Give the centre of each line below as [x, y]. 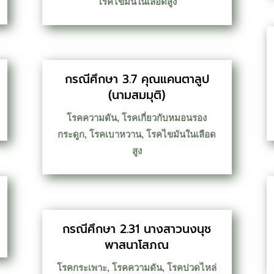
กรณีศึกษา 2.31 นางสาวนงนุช [137, 229]
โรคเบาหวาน [116, 135]
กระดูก [71, 135]
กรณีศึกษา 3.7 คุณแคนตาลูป [137, 80]
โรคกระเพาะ [82, 267]
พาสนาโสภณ [137, 245]
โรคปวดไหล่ [192, 267]
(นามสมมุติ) [137, 95]
